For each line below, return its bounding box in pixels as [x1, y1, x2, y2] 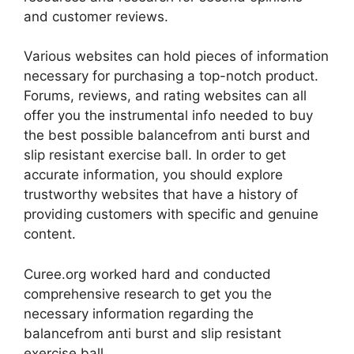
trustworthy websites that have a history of [24, 186, 298, 203]
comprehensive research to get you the [24, 285, 272, 302]
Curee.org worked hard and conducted [24, 265, 271, 282]
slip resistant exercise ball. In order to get [24, 147, 286, 164]
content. [24, 226, 76, 243]
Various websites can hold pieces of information [24, 48, 329, 65]
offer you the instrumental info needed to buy [24, 107, 313, 124]
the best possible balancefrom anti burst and [24, 127, 311, 144]
